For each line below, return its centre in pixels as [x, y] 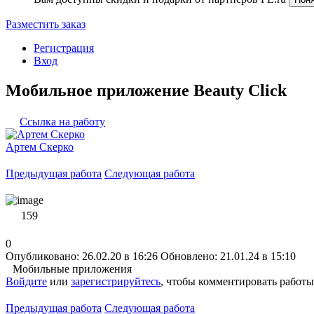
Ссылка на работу [62, 121]
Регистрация [64, 48]
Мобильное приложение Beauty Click [146, 90]
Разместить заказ [46, 24]
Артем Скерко [40, 146]
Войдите [26, 281]
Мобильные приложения [72, 268]
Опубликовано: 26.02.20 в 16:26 [82, 256]
